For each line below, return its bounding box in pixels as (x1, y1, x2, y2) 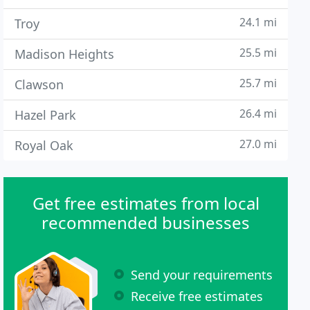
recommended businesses (42, 211, 250, 234)
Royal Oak (15, 137, 74, 154)
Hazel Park (15, 107, 77, 123)
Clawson (15, 76, 64, 93)
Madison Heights (15, 46, 115, 62)
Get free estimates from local (32, 192, 259, 215)
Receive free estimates (131, 287, 264, 304)
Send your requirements (131, 266, 273, 283)
